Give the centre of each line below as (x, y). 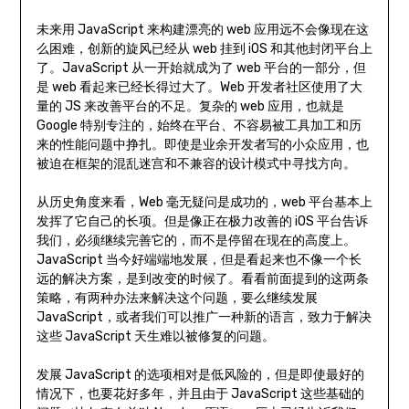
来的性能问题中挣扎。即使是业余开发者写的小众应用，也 (202, 145)
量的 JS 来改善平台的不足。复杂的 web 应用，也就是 (190, 107)
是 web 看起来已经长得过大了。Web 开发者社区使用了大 (199, 88)
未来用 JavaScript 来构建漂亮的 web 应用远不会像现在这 (202, 30)
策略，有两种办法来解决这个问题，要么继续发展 (177, 299)
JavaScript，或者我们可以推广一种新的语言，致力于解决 (204, 318)
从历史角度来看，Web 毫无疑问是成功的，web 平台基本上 (204, 203)
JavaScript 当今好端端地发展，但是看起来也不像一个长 (199, 260)
